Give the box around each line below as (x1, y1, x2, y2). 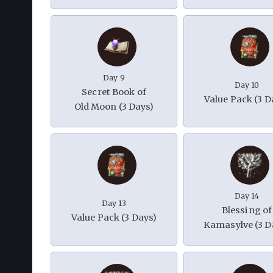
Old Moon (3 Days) (74, 101, 154, 113)
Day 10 (234, 80, 260, 90)
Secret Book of (82, 87, 146, 98)
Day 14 (234, 191, 260, 201)
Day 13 (101, 199, 127, 208)
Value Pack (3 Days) (71, 212, 157, 224)
